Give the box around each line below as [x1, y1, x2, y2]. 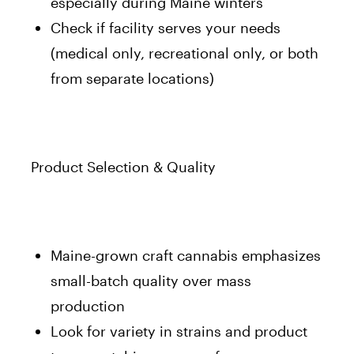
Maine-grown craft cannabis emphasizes [51, 246, 321, 264]
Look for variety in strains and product [51, 322, 307, 340]
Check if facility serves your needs [51, 18, 281, 36]
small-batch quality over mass [51, 271, 251, 289]
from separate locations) [51, 69, 214, 87]
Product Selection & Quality [31, 157, 216, 175]
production [51, 296, 125, 314]
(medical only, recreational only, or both [51, 43, 318, 62]
